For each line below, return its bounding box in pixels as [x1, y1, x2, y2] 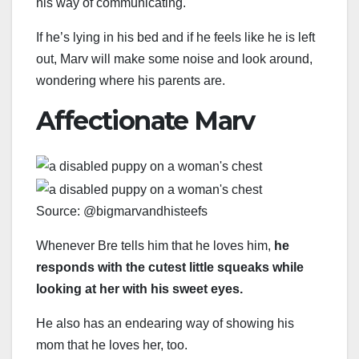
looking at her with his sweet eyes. [36, 281, 246, 296]
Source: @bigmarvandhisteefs [36, 204, 208, 218]
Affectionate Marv [36, 104, 255, 136]
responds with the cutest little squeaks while [36, 260, 304, 274]
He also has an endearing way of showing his [36, 316, 294, 330]
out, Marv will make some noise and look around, [36, 51, 313, 66]
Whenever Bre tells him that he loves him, [36, 238, 274, 252]
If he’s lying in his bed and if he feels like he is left [36, 30, 315, 44]
